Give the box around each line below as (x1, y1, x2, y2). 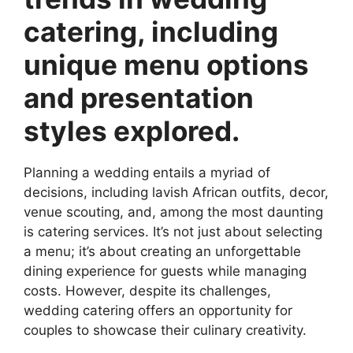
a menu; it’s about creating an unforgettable (24, 243, 301, 259)
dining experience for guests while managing (24, 262, 307, 279)
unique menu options (24, 47, 309, 81)
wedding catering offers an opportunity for (24, 302, 292, 318)
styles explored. (24, 113, 240, 147)
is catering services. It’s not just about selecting (24, 223, 322, 240)
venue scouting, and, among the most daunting (24, 203, 323, 220)
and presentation (24, 80, 254, 114)
